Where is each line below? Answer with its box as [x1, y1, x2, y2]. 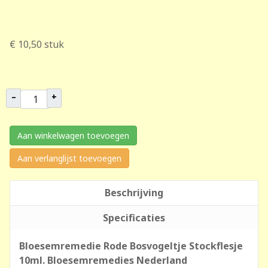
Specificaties [103, 211, 165, 224]
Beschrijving [105, 186, 163, 199]
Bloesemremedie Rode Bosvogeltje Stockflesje [19, 239, 243, 252]
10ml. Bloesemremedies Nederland [19, 254, 187, 267]
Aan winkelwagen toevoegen [17, 130, 129, 141]
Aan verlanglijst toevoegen [17, 153, 121, 164]
